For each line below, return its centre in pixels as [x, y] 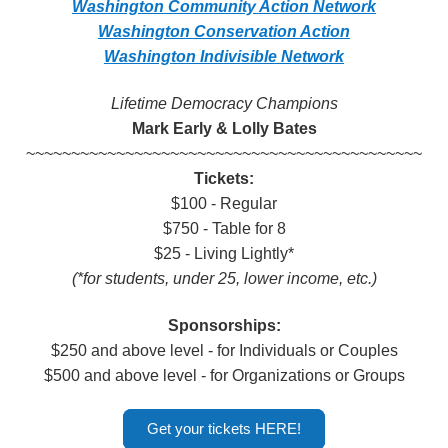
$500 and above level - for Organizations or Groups [224, 375]
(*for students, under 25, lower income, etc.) [224, 278]
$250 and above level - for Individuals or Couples [224, 350]
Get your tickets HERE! [224, 429]
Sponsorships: [224, 325]
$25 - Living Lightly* [224, 253]
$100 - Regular [224, 203]
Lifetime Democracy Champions [224, 103]
